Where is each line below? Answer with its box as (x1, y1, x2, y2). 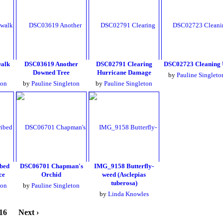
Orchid (41, 171, 61, 178)
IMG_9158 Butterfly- (94, 162, 154, 170)
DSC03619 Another (24, 60, 78, 68)
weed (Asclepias (102, 171, 146, 178)
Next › (18, 208, 39, 217)
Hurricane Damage (97, 69, 151, 76)
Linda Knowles (108, 190, 149, 198)
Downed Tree (33, 69, 70, 76)
